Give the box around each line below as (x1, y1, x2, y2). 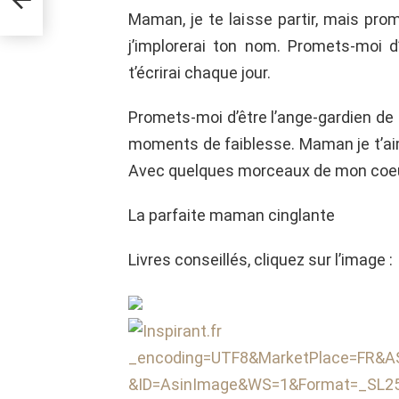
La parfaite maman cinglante (128, 206, 335, 225)
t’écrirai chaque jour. (128, 63, 271, 83)
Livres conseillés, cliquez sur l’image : (128, 250, 393, 270)
